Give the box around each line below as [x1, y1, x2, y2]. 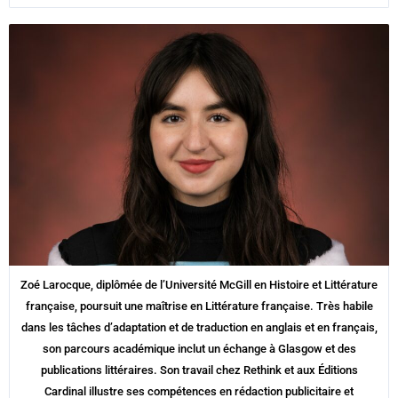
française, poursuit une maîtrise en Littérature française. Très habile [25, 298, 373, 313]
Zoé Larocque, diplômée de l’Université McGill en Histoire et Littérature [20, 277, 378, 291]
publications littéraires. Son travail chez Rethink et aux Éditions [40, 362, 358, 377]
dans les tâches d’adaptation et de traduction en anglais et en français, [20, 320, 378, 334]
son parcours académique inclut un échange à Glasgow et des [42, 341, 356, 355]
